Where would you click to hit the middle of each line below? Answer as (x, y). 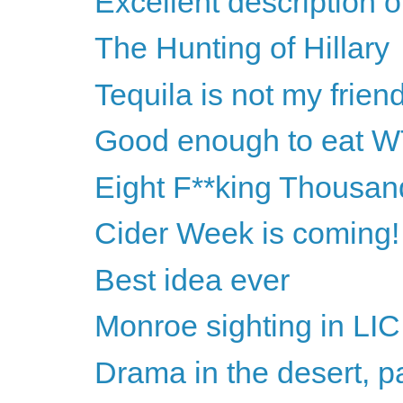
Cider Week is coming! (246, 233)
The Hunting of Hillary (242, 48)
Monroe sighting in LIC (247, 326)
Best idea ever (192, 279)
